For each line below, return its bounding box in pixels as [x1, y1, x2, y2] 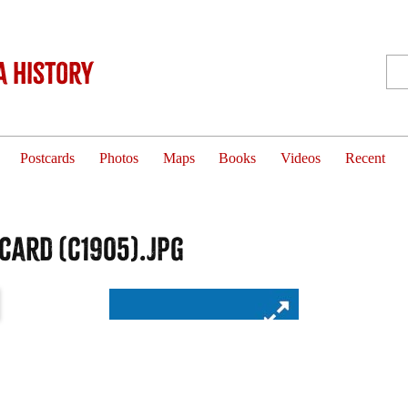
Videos [280, 150, 321, 167]
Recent [344, 150, 385, 167]
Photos [98, 150, 138, 167]
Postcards [20, 150, 76, 167]
